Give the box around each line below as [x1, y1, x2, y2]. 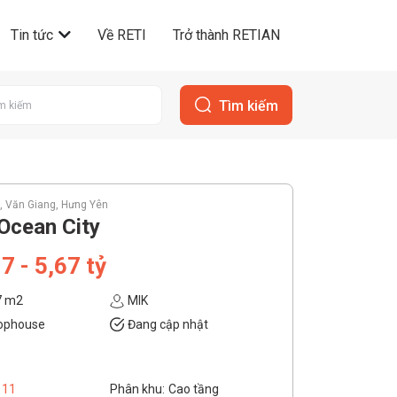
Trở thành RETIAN [173, 27, 280, 43]
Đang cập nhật [127, 316, 208, 331]
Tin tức [11, 27, 57, 43]
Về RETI [97, 27, 146, 43]
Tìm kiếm [219, 97, 278, 114]
